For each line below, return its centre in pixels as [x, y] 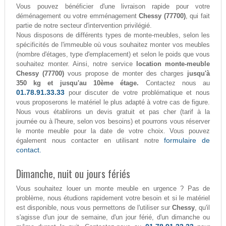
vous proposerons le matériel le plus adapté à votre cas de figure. [113, 102]
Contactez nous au [175, 83]
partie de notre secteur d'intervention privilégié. [84, 26]
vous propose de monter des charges [126, 74]
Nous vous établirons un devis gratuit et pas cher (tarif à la [113, 112]
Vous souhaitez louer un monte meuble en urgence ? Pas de [113, 189]
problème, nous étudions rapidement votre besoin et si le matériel [113, 198]
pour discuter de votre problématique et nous [137, 93]
